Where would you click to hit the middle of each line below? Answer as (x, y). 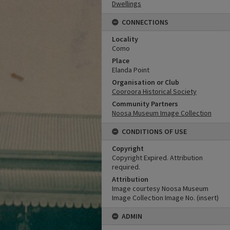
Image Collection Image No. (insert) (165, 198)
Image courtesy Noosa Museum (160, 188)
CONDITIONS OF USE (154, 131)
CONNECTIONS (145, 22)
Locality (125, 39)
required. (126, 167)
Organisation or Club (146, 82)
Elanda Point (131, 70)
